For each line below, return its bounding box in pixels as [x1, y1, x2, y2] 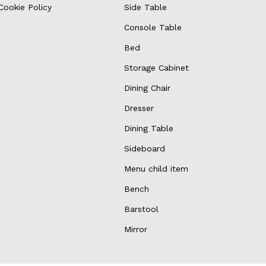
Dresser [124, 103, 154, 113]
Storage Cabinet [124, 63, 189, 72]
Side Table [124, 2, 167, 12]
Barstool [124, 204, 159, 214]
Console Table [124, 23, 182, 32]
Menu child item [124, 164, 189, 173]
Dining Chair [124, 83, 171, 93]
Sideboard [124, 144, 166, 153]
